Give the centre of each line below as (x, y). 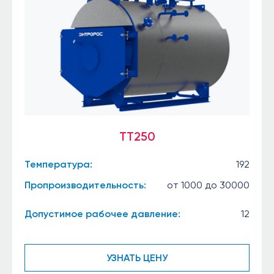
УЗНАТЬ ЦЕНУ (137, 258)
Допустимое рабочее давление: (102, 213)
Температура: (58, 165)
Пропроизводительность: (85, 185)
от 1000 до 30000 (208, 185)
